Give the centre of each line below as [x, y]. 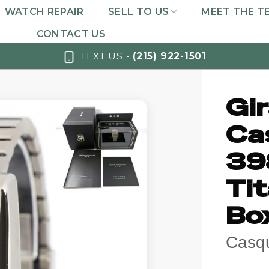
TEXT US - [107, 56]
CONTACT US [71, 34]
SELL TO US [139, 11]
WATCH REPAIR [44, 11]
